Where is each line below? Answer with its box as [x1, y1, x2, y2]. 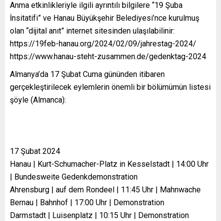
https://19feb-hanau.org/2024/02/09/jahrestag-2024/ [10, 38, 196, 48]
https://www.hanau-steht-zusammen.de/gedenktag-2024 [10, 51, 206, 61]
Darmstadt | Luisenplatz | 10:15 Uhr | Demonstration [10, 210, 189, 220]
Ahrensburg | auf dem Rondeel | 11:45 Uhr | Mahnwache [10, 184, 201, 194]
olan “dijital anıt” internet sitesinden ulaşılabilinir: [10, 26, 175, 36]
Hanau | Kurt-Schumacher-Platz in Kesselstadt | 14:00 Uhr [10, 159, 209, 169]
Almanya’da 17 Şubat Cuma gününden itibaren [10, 69, 165, 79]
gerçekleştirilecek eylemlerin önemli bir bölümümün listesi [10, 82, 211, 92]
